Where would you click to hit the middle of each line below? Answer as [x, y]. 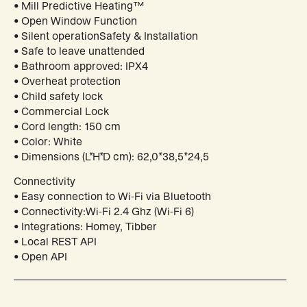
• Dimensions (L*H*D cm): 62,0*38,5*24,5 [111, 157]
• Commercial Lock [61, 111]
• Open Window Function [75, 21]
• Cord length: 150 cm [67, 126]
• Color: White [48, 142]
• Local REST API [55, 242]
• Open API [40, 257]
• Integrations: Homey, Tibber [85, 227]
